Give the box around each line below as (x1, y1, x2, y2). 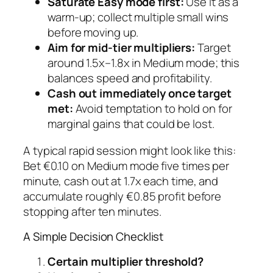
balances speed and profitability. (48, 70, 212, 87)
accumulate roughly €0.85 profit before (23, 188, 222, 204)
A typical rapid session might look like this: (23, 142, 236, 158)
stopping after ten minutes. (23, 203, 162, 219)
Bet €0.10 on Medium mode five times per (23, 157, 230, 174)
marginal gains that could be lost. (48, 116, 214, 132)
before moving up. (48, 24, 139, 41)
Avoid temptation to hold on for (73, 101, 232, 117)
